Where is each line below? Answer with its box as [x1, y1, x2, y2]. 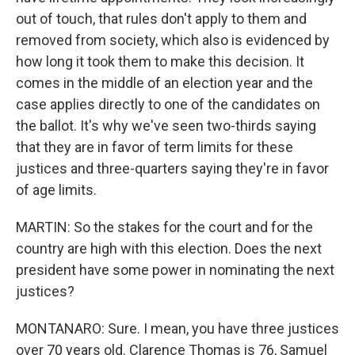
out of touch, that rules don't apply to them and [16, 10, 307, 27]
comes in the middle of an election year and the [16, 74, 313, 91]
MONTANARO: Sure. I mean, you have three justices [16, 320, 339, 337]
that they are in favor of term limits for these [16, 139, 293, 155]
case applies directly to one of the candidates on [16, 96, 320, 113]
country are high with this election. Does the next [16, 240, 322, 257]
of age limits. [16, 181, 97, 198]
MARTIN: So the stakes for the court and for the [16, 219, 313, 235]
